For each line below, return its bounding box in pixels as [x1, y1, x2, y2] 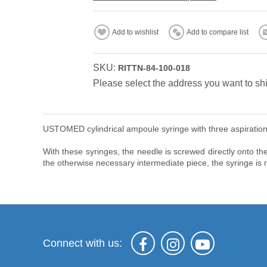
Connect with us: [43, 237, 122, 249]
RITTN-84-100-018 [118, 63, 190, 73]
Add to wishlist [112, 28, 159, 36]
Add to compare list [187, 28, 249, 36]
